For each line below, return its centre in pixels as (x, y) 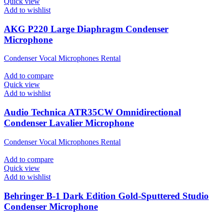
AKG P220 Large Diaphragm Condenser (86, 29)
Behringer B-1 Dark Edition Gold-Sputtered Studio (106, 196)
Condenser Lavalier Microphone (69, 123)
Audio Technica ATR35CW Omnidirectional (92, 112)
